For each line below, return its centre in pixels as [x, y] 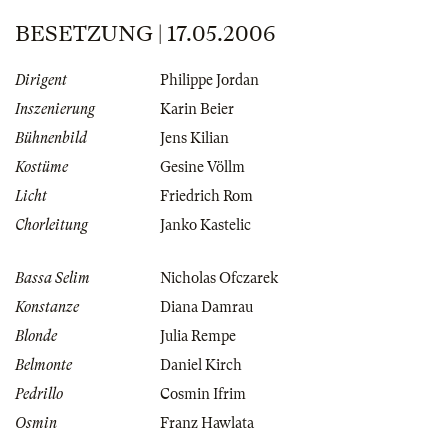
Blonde [36, 336]
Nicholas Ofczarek [219, 278]
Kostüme [41, 167]
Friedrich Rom [206, 196]
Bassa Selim [52, 278]
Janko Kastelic [205, 225]
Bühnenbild [51, 138]
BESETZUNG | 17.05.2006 [145, 34]
